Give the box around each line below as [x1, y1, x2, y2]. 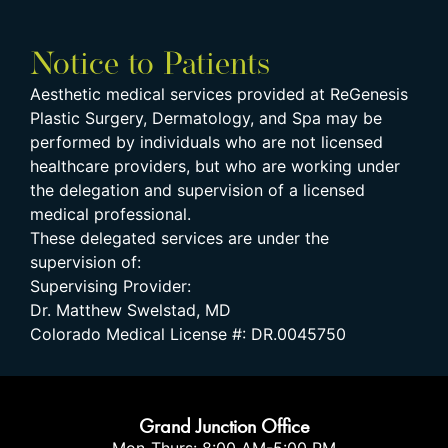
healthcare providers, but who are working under [30, 155, 400, 176]
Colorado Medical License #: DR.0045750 [30, 323, 346, 344]
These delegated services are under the [30, 227, 329, 248]
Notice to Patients [30, 49, 270, 82]
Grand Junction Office [138, 412, 310, 439]
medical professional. [30, 203, 191, 224]
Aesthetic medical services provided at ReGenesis [30, 83, 408, 104]
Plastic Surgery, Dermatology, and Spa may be [30, 107, 382, 128]
